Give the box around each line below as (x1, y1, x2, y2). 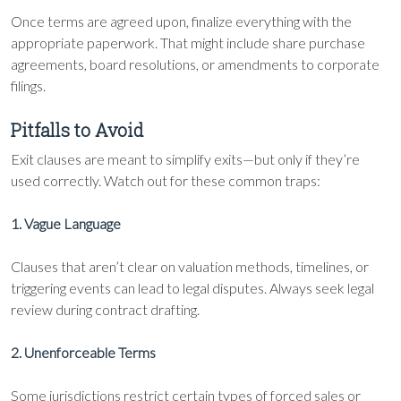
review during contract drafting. (11, 301, 200, 318)
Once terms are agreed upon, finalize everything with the (11, 13, 352, 30)
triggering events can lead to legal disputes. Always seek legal (11, 279, 374, 296)
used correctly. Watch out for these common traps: (11, 172, 320, 189)
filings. (11, 77, 46, 94)
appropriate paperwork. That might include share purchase (11, 34, 365, 51)
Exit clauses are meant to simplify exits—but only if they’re (11, 150, 360, 167)
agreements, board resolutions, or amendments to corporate (11, 55, 380, 73)
